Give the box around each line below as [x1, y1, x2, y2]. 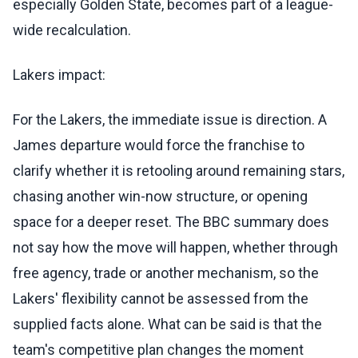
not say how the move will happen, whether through [13, 239, 338, 257]
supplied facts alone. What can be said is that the [13, 316, 322, 333]
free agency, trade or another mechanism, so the [13, 265, 319, 282]
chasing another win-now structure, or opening [13, 188, 308, 205]
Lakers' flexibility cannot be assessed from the [13, 290, 308, 308]
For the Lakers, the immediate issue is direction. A [13, 111, 327, 129]
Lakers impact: [13, 66, 105, 84]
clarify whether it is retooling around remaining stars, [13, 162, 344, 180]
